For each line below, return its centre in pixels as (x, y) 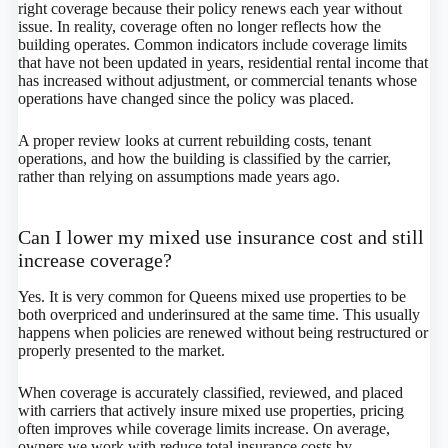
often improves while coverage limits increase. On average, (203, 429)
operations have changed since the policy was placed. (185, 99)
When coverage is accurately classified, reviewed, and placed (210, 393)
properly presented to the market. (121, 351)
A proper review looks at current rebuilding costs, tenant (194, 141)
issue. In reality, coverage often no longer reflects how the (199, 27)
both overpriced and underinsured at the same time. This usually (218, 315)
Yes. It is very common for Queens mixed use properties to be (211, 297)
